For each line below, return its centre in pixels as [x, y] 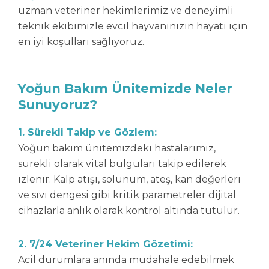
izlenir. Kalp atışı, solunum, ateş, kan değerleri [129, 179]
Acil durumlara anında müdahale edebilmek [126, 260]
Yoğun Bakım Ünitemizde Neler [125, 89]
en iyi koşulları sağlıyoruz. [81, 42]
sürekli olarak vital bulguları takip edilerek [122, 164]
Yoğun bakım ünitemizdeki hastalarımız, [117, 148]
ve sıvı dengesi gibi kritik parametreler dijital [127, 195]
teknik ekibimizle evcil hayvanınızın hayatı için [133, 26]
